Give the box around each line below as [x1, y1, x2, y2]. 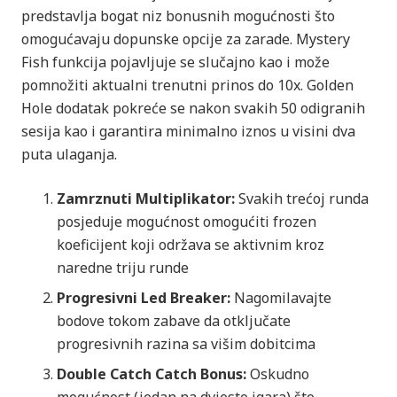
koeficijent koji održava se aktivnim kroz [57, 234, 324, 254]
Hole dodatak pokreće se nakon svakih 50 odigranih [21, 97, 365, 118]
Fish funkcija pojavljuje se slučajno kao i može [21, 51, 330, 72]
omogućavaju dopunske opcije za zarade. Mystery [21, 28, 350, 49]
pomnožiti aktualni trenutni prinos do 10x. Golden [21, 74, 354, 95]
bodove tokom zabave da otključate [57, 310, 291, 331]
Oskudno [246, 363, 309, 384]
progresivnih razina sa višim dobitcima [57, 333, 315, 354]
